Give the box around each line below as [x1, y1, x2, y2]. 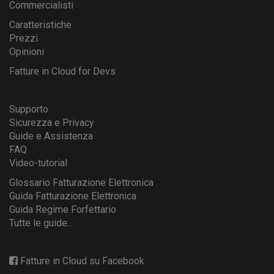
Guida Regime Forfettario [9, 203, 116, 215]
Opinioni [9, 45, 44, 57]
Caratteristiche [9, 18, 72, 31]
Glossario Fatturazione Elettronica [9, 176, 154, 188]
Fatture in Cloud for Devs [9, 65, 116, 77]
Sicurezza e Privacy [9, 116, 94, 128]
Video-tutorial [9, 157, 67, 169]
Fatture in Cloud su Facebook [20, 254, 144, 267]
